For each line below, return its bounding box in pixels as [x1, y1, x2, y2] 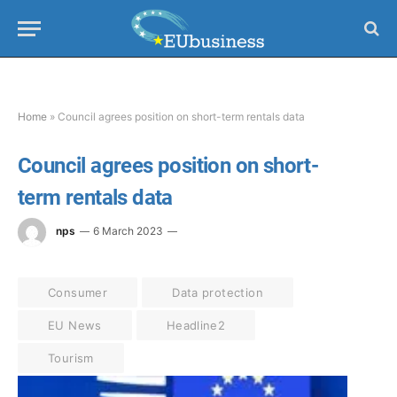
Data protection [172, 285, 263, 300]
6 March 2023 [93, 224, 163, 238]
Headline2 [166, 318, 226, 332]
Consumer [48, 285, 108, 300]
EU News [48, 318, 102, 332]
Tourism [48, 351, 94, 365]
